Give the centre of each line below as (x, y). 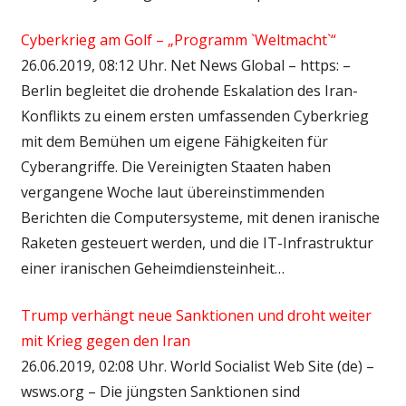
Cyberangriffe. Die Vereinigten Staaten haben (175, 166)
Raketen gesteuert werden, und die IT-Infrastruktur (197, 242)
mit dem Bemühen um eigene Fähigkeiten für (174, 141)
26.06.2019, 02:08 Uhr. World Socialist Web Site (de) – (197, 366)
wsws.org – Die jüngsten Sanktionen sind (160, 391)
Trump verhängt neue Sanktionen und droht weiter (196, 315)
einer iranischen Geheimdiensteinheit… (152, 268)
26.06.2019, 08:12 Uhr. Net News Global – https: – (185, 65)
